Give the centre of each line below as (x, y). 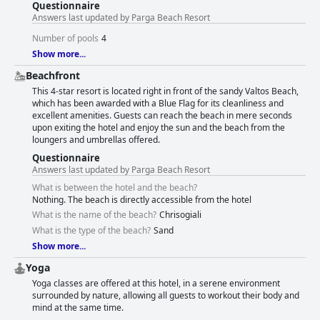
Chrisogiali (180, 215)
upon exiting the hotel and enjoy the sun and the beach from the (159, 128)
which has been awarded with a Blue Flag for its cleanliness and (158, 104)
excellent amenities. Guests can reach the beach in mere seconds (162, 116)
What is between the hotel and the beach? (115, 188)
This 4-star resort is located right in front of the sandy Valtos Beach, (165, 91)
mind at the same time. (78, 308)
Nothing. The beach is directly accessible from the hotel (142, 200)
